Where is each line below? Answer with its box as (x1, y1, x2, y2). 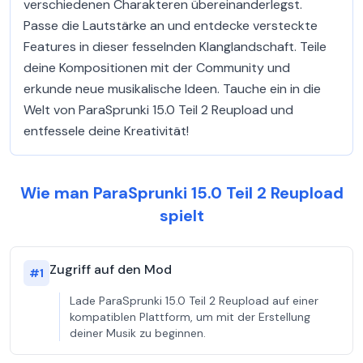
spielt (159, 205, 204, 226)
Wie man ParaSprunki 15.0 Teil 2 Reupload (19, 182, 344, 203)
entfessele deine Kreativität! (23, 122, 189, 139)
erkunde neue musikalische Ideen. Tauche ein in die (23, 80, 321, 97)
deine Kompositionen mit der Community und (23, 59, 290, 76)
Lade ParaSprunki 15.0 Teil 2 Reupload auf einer (70, 293, 318, 308)
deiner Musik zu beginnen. (70, 326, 206, 340)
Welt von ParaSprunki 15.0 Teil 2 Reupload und (23, 101, 293, 118)
